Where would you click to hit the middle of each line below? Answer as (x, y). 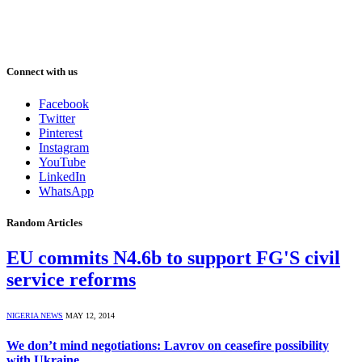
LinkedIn (62, 176)
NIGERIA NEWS (35, 315)
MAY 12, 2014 (90, 315)
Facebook (64, 103)
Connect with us (42, 72)
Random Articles (44, 222)
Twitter (57, 118)
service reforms (71, 279)
